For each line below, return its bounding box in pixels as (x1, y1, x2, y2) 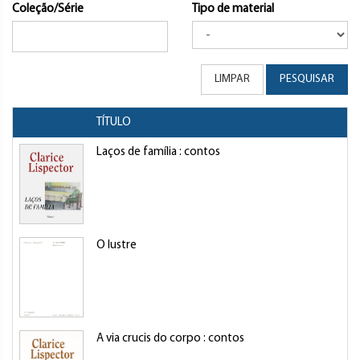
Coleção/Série (12, 3, 84, 15)
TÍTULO (96, 117, 131, 129)
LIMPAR (215, 73, 250, 85)
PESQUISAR (280, 73, 334, 85)
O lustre (96, 239, 137, 252)
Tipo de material (192, 3, 274, 15)
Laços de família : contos (96, 146, 220, 158)
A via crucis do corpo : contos (96, 333, 244, 345)
